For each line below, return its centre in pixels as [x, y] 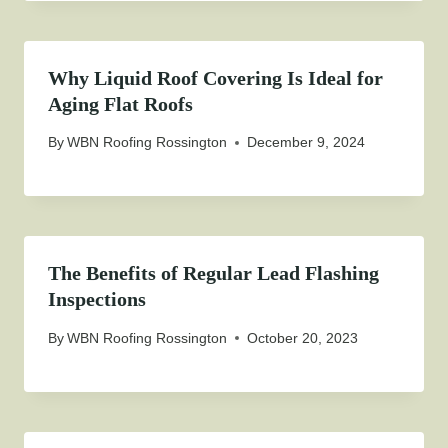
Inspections [97, 299]
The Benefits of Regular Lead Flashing [213, 273]
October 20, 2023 [303, 337]
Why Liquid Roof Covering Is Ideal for [215, 78]
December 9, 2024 [306, 142]
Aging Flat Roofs [120, 104]
